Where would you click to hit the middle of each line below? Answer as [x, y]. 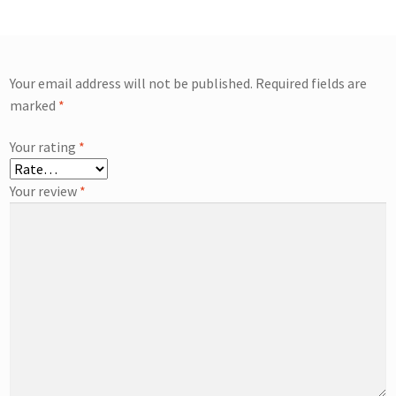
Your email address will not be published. [132, 83]
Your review [45, 191]
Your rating [45, 147]
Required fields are [312, 83]
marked [34, 105]
